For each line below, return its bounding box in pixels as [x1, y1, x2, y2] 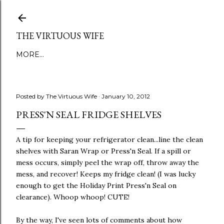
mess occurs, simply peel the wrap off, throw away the [16, 158, 199, 167]
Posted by [16, 92, 46, 100]
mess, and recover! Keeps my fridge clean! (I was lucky [16, 169, 195, 178]
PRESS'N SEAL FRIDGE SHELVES [16, 108, 161, 121]
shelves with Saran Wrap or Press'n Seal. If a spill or [16, 146, 191, 155]
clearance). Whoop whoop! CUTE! [16, 192, 129, 201]
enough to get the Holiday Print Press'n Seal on [16, 181, 176, 190]
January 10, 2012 [101, 92, 150, 100]
